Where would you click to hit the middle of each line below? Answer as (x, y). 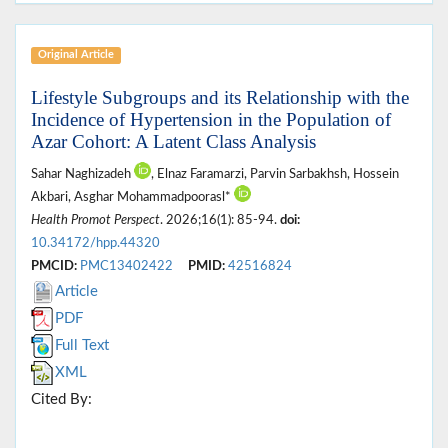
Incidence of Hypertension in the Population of (211, 120)
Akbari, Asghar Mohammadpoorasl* (132, 197)
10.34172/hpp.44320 (95, 243)
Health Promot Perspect (95, 220)
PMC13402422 (126, 266)
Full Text (82, 346)
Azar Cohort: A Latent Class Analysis (173, 142)
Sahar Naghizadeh (82, 174)
